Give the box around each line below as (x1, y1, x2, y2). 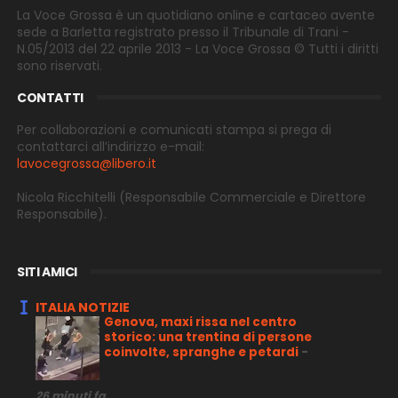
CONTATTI (16, 88, 84, 107)
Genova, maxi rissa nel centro (103, 314, 297, 331)
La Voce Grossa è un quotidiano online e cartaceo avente (16, 5, 375, 24)
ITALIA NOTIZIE (35, 298, 130, 317)
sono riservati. (16, 56, 102, 75)
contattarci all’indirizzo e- (16, 137, 175, 155)
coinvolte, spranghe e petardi (103, 344, 301, 362)
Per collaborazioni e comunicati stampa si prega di (16, 120, 331, 139)
